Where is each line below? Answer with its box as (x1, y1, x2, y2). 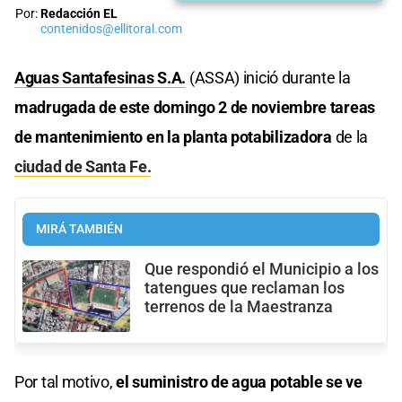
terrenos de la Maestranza (144, 297, 333, 316)
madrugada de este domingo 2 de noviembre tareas (14, 97, 375, 117)
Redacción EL (40, 5, 118, 22)
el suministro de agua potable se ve (116, 371, 363, 391)
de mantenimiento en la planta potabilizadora (14, 127, 336, 146)
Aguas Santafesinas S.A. (14, 67, 187, 87)
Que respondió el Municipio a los (144, 259, 379, 278)
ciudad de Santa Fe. (14, 156, 152, 176)
